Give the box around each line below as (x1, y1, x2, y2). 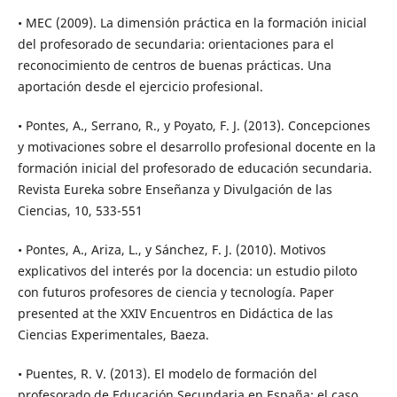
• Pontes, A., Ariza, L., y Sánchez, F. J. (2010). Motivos (17, 241, 326, 259)
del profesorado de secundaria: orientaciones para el (17, 35, 334, 53)
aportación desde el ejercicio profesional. (17, 78, 263, 96)
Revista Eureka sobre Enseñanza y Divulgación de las (17, 181, 332, 198)
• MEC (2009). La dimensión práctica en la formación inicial (17, 14, 367, 32)
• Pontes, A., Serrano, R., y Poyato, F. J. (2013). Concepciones (17, 117, 370, 135)
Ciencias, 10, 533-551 (17, 202, 143, 220)
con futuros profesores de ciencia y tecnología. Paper (17, 284, 334, 301)
